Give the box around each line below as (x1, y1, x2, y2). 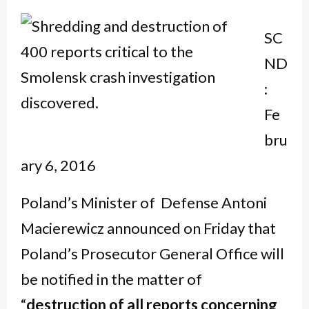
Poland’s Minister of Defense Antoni (21, 193, 267, 212)
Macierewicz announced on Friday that (21, 219, 276, 237)
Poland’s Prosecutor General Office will (21, 244, 284, 263)
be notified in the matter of (21, 270, 202, 288)
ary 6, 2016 (21, 156, 96, 175)
